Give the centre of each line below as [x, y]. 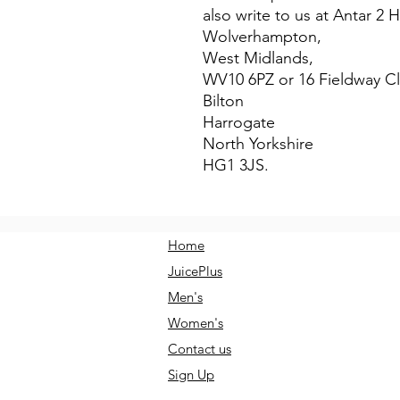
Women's [196, 323]
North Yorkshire [258, 144]
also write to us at [268, 16]
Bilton [223, 101]
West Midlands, [258, 58]
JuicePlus [195, 271]
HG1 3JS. [236, 166]
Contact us [200, 349]
